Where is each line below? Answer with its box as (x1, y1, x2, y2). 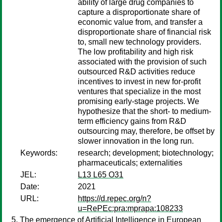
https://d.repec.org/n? (78, 194, 151, 203)
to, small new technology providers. (78, 38, 201, 46)
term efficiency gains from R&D (78, 117, 186, 125)
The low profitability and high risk (78, 48, 193, 56)
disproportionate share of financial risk (78, 28, 211, 36)
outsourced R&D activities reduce (78, 67, 195, 76)
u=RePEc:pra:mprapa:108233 (78, 204, 183, 213)
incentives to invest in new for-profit (78, 77, 201, 86)
